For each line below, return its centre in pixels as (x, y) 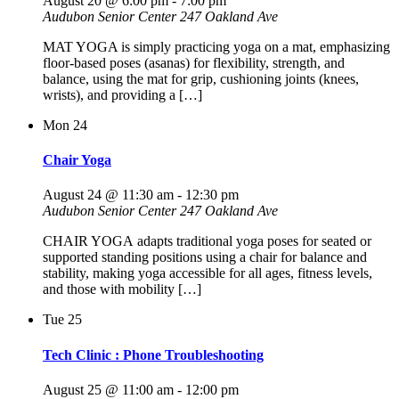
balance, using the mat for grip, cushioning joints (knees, (201, 78)
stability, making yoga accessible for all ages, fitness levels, (208, 273)
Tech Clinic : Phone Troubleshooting (153, 354)
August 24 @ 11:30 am (108, 195)
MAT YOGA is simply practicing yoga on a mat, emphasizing (216, 46)
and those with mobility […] (122, 289)
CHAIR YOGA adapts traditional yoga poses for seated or (207, 241)
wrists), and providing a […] (122, 94)
